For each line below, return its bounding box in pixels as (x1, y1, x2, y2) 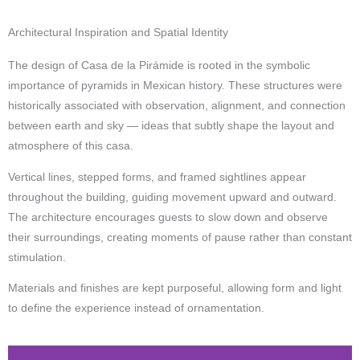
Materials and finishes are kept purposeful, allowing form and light (8, 282, 342, 295)
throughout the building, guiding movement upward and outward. (8, 190, 337, 203)
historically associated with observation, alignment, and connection (8, 100, 346, 112)
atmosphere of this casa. (8, 140, 133, 153)
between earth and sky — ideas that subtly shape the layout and (8, 120, 334, 133)
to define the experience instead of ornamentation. (8, 302, 264, 315)
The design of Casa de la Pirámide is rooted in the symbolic (8, 59, 310, 72)
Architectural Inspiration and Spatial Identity (8, 27, 228, 39)
